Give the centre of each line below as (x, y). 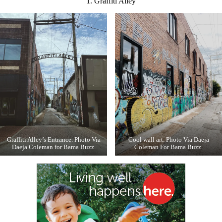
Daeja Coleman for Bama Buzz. (54, 147)
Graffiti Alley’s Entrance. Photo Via (54, 140)
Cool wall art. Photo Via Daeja (168, 140)
